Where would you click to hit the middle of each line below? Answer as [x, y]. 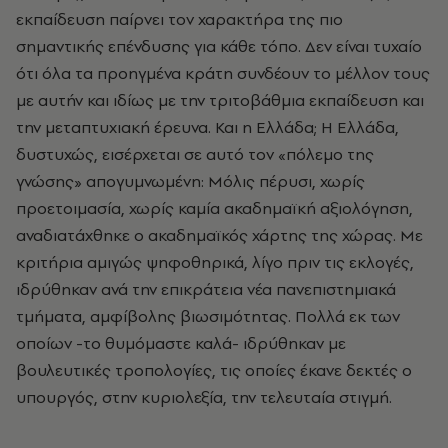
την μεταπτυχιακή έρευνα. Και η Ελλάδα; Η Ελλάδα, [207, 127]
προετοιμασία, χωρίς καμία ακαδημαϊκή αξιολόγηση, [214, 208]
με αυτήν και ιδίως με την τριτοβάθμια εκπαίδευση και [220, 100]
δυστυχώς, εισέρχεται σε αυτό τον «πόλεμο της [195, 154]
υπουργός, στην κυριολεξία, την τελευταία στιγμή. [204, 397]
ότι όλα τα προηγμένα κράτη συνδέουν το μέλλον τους [223, 73]
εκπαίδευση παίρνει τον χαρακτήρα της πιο [179, 19]
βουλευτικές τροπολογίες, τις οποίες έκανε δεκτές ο [214, 370]
